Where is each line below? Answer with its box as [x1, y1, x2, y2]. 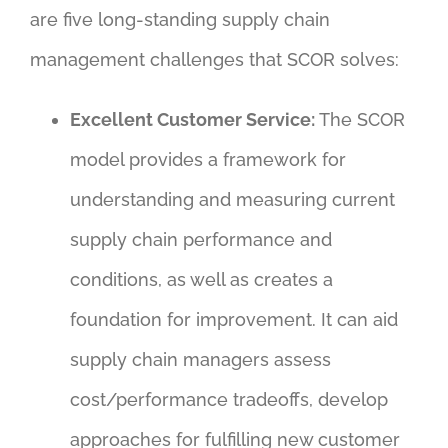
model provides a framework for [69, 149, 346, 171]
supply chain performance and [69, 229, 332, 251]
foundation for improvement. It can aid [69, 309, 398, 331]
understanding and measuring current [69, 189, 395, 211]
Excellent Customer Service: [69, 109, 315, 131]
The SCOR [314, 109, 405, 131]
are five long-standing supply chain [29, 9, 330, 31]
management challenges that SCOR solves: [29, 49, 399, 71]
